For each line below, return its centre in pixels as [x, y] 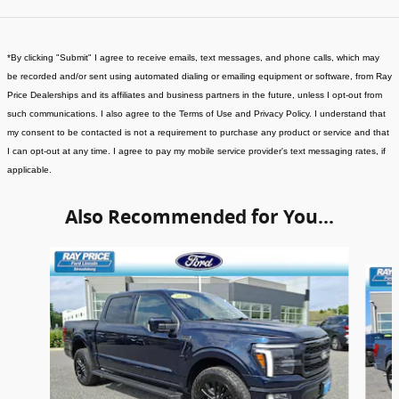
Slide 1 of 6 [39, 255]
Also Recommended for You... [199, 216]
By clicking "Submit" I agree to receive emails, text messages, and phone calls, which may [195, 57]
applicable [28, 169]
